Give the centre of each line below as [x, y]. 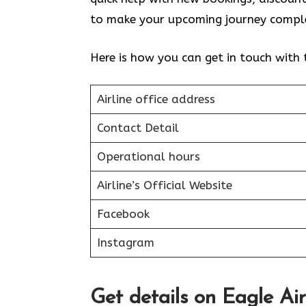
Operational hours [148, 156]
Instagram [125, 242]
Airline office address [156, 99]
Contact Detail [138, 128]
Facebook [123, 214]
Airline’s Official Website [164, 185]
